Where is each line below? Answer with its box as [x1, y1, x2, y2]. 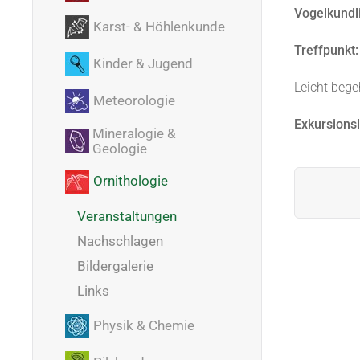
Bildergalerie [77, 257, 153, 274]
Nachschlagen [77, 232, 163, 249]
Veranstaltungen [77, 207, 177, 224]
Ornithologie [93, 173, 168, 190]
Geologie [92, 140, 147, 157]
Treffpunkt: [294, 43, 358, 58]
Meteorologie [93, 92, 175, 109]
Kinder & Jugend [93, 55, 193, 72]
